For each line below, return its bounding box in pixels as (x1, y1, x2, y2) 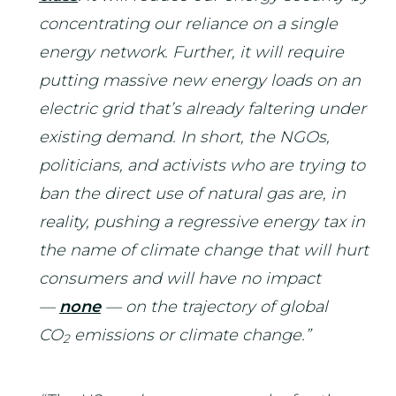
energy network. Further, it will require (39, 42, 344, 62)
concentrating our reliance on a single (39, 14, 338, 34)
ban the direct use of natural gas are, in (39, 184, 346, 203)
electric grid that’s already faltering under (39, 99, 366, 118)
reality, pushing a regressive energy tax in (39, 212, 365, 232)
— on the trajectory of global (101, 297, 328, 316)
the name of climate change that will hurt (39, 240, 369, 260)
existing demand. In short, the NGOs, (39, 127, 330, 147)
